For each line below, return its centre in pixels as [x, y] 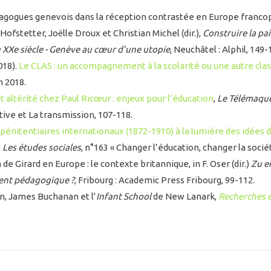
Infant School [124, 197]
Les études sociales [42, 148]
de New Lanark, [185, 197]
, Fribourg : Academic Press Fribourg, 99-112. [165, 180]
